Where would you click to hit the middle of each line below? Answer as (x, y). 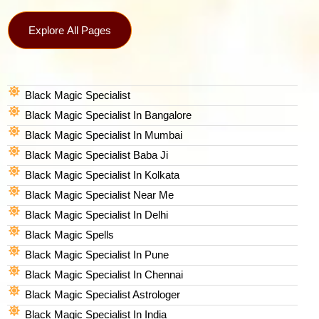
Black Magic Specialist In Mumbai (104, 135)
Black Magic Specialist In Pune (97, 254)
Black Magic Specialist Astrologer (103, 294)
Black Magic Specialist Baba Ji (96, 155)
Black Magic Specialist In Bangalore (108, 115)
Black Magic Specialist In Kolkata (102, 174)
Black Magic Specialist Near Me (99, 194)
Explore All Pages (70, 30)
